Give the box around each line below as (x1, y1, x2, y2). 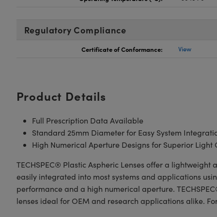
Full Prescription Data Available (31, 115, 143, 125)
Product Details (16, 88, 106, 104)
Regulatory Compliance (24, 24, 126, 36)
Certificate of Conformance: (81, 45, 163, 53)
